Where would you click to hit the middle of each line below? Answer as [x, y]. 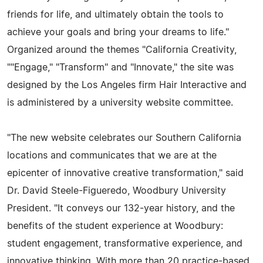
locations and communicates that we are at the [112, 155]
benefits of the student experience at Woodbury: [115, 226]
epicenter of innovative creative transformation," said [125, 173]
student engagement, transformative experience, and [125, 243]
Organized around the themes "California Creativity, [122, 50]
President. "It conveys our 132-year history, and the [121, 208]
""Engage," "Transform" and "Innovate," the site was [120, 67]
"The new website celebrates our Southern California [124, 138]
